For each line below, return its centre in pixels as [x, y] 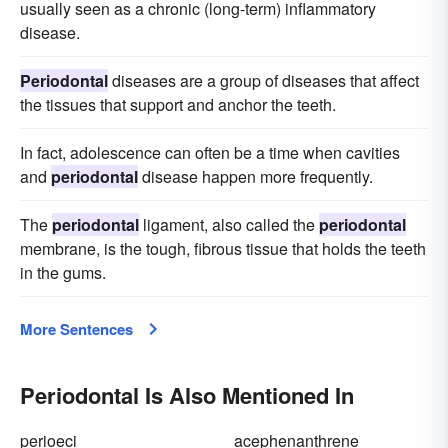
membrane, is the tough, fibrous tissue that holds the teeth [223, 248]
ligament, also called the [229, 224]
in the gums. [63, 272]
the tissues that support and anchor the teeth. [178, 104]
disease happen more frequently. [255, 176]
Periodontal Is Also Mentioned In [187, 395]
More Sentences [76, 329]
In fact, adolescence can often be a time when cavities [210, 152]
